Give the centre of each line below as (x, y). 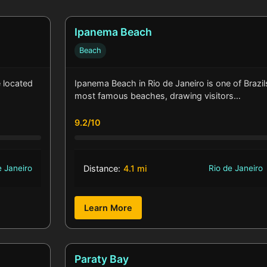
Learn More (108, 208)
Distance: (102, 169)
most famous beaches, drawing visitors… (158, 96)
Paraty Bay (102, 259)
